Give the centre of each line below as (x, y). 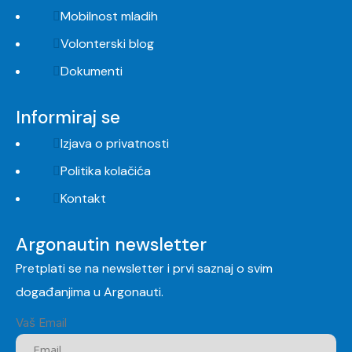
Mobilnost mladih (109, 16)
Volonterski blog (107, 43)
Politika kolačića (106, 170)
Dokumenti (92, 71)
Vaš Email (41, 322)
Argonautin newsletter (111, 244)
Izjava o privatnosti (115, 143)
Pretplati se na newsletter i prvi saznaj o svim (144, 268)
